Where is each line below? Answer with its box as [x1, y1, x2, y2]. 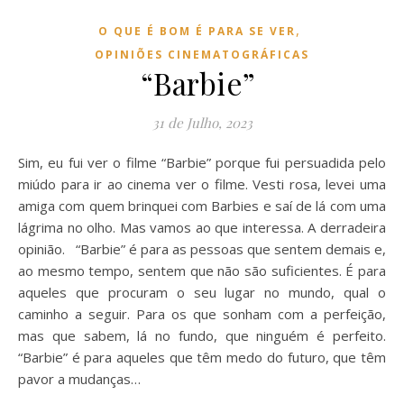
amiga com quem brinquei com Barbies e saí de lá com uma [18, 197, 386, 215]
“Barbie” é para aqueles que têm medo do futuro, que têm [18, 348, 386, 366]
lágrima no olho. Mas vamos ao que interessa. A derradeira [18, 218, 386, 236]
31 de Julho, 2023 [151, 114, 252, 132]
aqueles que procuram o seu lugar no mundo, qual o [18, 283, 386, 301]
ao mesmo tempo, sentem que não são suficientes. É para [18, 262, 386, 280]
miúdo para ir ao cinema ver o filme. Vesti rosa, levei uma [18, 175, 386, 193]
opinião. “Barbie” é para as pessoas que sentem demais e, [18, 240, 386, 258]
